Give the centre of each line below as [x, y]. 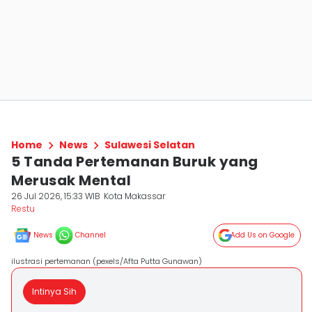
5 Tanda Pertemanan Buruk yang [135, 162]
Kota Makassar [135, 196]
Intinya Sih [54, 291]
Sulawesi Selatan [150, 145]
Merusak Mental [71, 180]
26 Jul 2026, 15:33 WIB [56, 196]
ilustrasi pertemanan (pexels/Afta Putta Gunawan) [107, 261]
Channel [91, 235]
